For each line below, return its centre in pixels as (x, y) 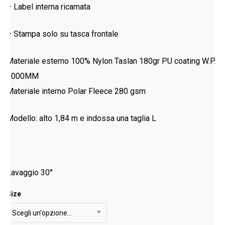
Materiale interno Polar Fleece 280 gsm (76, 91)
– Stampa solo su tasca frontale (63, 34)
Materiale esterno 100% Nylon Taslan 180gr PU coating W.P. (111, 61)
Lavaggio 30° (30, 172)
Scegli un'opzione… (42, 213)
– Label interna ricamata (49, 7)
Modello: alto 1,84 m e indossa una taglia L (82, 118)
